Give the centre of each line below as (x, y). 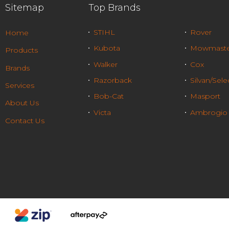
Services (19, 85)
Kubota (107, 48)
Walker (106, 64)
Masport (205, 96)
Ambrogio (209, 112)
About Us (22, 103)
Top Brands (115, 7)
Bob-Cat (109, 96)
